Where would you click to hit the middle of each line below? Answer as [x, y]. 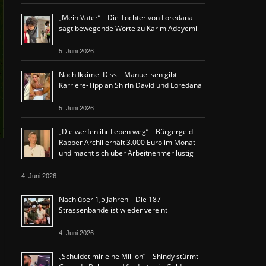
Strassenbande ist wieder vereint [113, 210]
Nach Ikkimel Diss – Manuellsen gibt [118, 75]
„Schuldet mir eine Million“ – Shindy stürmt [129, 256]
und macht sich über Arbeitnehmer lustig [126, 153]
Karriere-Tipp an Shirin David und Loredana [130, 85]
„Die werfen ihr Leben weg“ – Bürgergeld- [127, 132]
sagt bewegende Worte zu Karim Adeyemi [128, 28]
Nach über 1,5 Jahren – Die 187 [110, 199]
